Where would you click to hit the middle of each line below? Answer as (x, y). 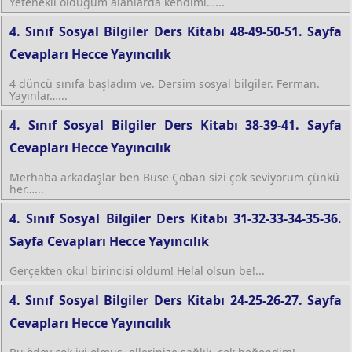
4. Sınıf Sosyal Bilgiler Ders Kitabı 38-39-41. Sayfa (176, 125)
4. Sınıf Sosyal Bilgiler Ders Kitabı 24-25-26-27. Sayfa (176, 300)
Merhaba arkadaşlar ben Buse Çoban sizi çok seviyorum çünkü (174, 177)
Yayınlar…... (38, 95)
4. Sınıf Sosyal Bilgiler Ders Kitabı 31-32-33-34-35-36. (176, 218)
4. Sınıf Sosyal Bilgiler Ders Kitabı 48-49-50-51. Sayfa (176, 31)
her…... (27, 189)
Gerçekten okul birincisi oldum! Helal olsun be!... (137, 270)
